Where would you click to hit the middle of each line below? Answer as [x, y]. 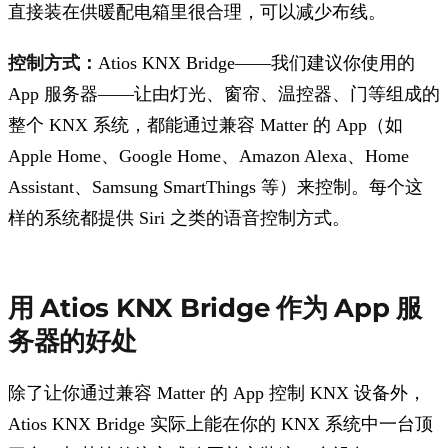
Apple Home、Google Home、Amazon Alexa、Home [208, 155]
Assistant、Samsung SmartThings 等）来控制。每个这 [215, 186]
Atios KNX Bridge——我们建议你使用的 [256, 62]
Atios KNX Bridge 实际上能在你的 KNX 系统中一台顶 [220, 423]
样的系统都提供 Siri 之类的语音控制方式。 [179, 217]
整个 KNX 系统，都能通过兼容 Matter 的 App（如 [205, 124]
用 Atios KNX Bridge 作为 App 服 [215, 308]
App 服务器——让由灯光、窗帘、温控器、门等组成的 [224, 93]
